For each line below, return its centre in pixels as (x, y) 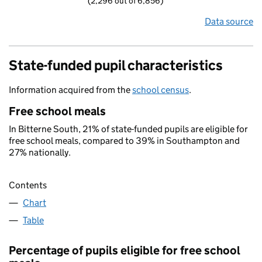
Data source (229, 21)
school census (161, 90)
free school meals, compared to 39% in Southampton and (124, 141)
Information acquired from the (70, 90)
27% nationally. (40, 152)
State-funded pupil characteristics (116, 65)
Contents (28, 185)
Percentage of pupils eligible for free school (125, 251)
